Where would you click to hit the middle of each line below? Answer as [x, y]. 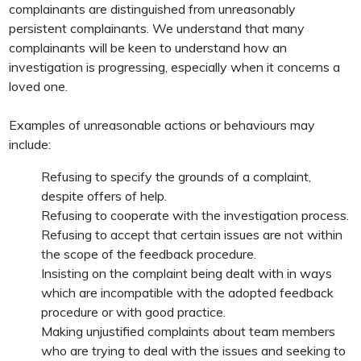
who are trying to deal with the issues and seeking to [194, 351]
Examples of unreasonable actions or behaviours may [162, 125]
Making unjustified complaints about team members [189, 331]
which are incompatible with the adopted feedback [188, 293]
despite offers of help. [104, 196]
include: [30, 144]
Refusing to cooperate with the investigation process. [195, 215]
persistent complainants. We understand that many [157, 28]
